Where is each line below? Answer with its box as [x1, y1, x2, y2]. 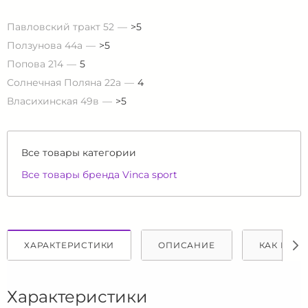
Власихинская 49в [7, 95, 99, 108]
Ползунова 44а [7, 39, 82, 52]
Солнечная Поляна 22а [7, 76, 121, 89]
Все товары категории [21, 146, 136, 159]
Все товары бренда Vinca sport [21, 168, 177, 181]
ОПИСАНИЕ [158, 240, 215, 251]
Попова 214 [7, 58, 63, 71]
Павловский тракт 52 [7, 21, 114, 34]
